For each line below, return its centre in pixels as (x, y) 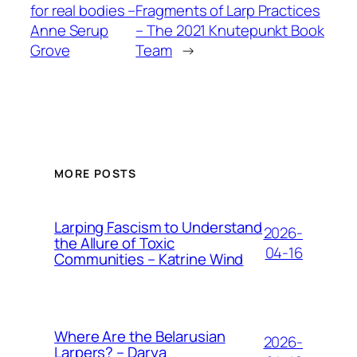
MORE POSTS (95, 174)
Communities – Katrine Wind (149, 259)
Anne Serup (70, 30)
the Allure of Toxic (115, 243)
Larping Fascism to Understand (159, 228)
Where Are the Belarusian (140, 337)
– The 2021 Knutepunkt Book (230, 30)
